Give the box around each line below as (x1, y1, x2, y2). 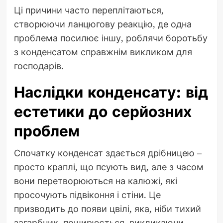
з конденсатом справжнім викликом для (13, 45, 192, 58)
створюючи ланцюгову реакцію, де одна (13, 17, 192, 30)
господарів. (13, 59, 64, 72)
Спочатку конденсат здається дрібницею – (13, 146, 202, 159)
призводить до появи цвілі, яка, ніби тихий (13, 202, 201, 215)
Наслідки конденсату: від (13, 81, 208, 103)
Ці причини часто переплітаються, (13, 3, 164, 16)
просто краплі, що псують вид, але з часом (13, 160, 204, 173)
